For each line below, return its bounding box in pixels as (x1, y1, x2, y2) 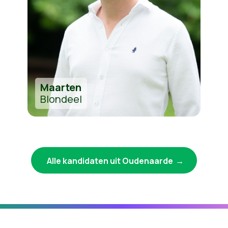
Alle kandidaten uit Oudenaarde (47, 155, 173, 166)
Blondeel (40, 92, 82, 106)
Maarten (40, 80, 81, 94)
